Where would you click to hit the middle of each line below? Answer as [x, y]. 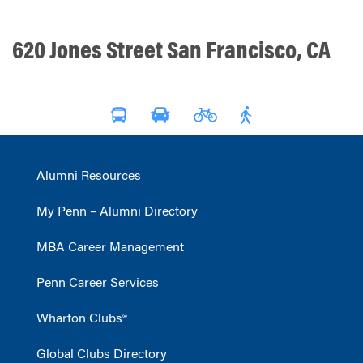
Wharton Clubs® [82, 320]
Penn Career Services [98, 284]
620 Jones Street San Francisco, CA [171, 53]
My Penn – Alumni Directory [117, 213]
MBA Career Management [110, 248]
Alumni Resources [89, 177]
